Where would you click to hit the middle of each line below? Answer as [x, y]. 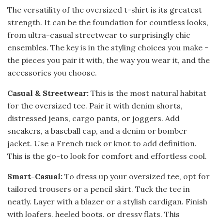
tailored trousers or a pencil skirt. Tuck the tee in [99, 189]
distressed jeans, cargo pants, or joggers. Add [93, 118]
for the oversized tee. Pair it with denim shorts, [95, 105]
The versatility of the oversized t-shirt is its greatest [105, 9]
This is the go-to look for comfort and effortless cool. [107, 156]
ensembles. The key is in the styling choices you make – [108, 47]
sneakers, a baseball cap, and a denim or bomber [97, 131]
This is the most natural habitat [147, 93]
